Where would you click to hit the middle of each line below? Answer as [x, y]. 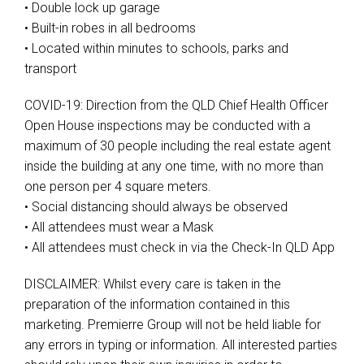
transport [50, 69]
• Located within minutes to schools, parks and [156, 48]
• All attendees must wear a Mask [119, 227]
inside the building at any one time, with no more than [174, 166]
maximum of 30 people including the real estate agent [178, 146]
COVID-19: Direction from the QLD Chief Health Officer [176, 105]
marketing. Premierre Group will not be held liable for [173, 325]
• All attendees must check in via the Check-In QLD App [180, 247]
